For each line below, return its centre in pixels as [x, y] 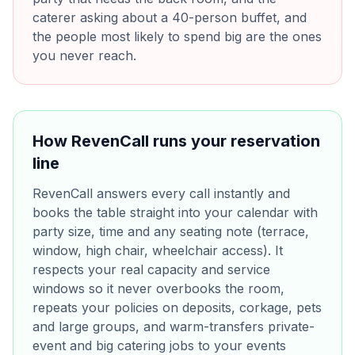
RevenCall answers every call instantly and [161, 193]
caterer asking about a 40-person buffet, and [170, 17]
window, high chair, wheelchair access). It [158, 250]
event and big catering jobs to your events [159, 345]
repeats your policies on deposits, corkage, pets [177, 307]
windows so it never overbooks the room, [158, 288]
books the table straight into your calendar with [175, 212]
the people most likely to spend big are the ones [177, 36]
